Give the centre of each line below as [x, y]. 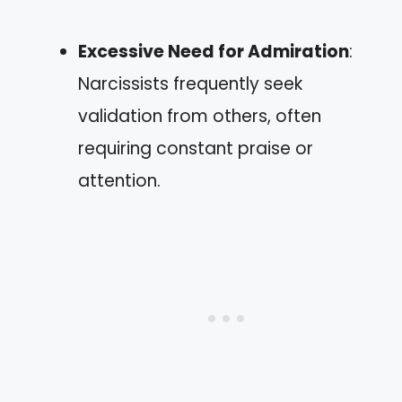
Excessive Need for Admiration [214, 51]
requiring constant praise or [196, 148]
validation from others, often [200, 116]
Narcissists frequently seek [190, 83]
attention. [119, 180]
